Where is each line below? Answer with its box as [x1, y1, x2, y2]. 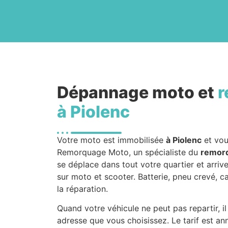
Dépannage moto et [57, 82, 218, 102]
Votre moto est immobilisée [57, 135, 166, 145]
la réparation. [57, 184, 108, 194]
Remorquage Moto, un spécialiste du [57, 147, 201, 157]
